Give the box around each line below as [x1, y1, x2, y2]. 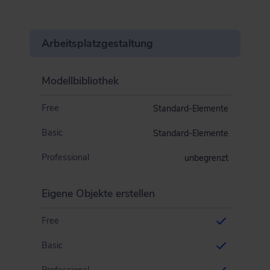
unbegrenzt [184, 151, 228, 164]
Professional [42, 151, 89, 163]
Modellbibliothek [42, 74, 119, 88]
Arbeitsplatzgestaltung [42, 36, 153, 51]
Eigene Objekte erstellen [42, 186, 155, 201]
